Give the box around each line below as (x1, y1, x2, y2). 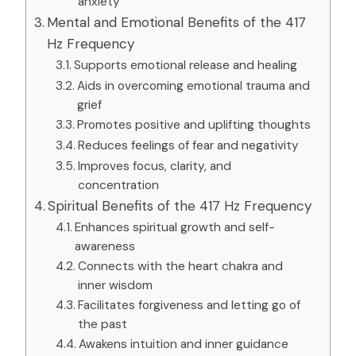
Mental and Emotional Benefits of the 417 (47, 13, 307, 31)
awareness (75, 238, 136, 254)
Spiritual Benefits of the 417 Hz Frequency (48, 196, 313, 215)
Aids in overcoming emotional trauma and (77, 77, 311, 94)
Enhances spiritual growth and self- (75, 219, 276, 235)
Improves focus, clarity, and (78, 157, 232, 174)
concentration (78, 176, 160, 193)
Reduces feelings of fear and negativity (78, 137, 300, 153)
